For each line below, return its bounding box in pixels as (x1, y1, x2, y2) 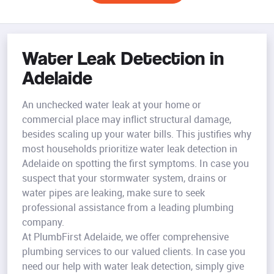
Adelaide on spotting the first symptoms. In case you (22, 157, 249, 171)
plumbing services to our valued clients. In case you (22, 245, 245, 259)
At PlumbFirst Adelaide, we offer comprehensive (22, 230, 229, 244)
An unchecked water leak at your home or (22, 98, 201, 112)
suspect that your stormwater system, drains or (22, 171, 227, 185)
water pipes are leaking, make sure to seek (22, 186, 205, 200)
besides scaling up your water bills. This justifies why (22, 127, 251, 141)
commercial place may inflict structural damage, (22, 113, 231, 127)
